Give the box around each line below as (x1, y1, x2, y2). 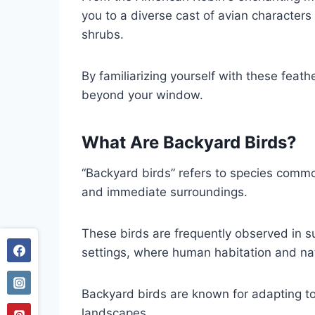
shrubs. (82, 27, 124, 42)
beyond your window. (82, 88, 203, 103)
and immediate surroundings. (82, 185, 247, 200)
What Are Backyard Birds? (82, 132, 297, 153)
